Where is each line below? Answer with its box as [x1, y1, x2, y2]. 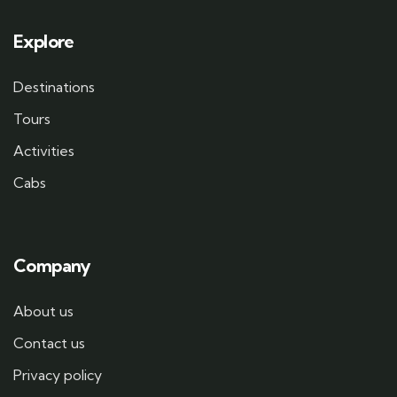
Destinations [13, 78, 95, 97]
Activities [13, 142, 74, 160]
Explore [13, 30, 74, 53]
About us [13, 302, 74, 321]
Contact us [13, 334, 85, 353]
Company [13, 254, 91, 277]
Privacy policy [13, 366, 102, 385]
